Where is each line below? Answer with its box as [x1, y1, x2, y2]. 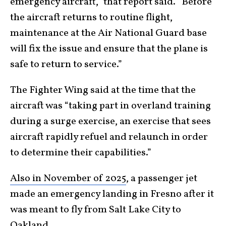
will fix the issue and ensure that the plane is [10, 41, 208, 56]
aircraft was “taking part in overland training [10, 98, 211, 113]
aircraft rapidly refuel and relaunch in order [10, 130, 208, 144]
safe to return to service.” [10, 57, 122, 72]
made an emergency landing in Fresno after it [10, 187, 214, 201]
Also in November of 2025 [10, 171, 126, 186]
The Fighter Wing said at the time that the [10, 83, 196, 97]
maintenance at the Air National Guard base [10, 26, 207, 40]
